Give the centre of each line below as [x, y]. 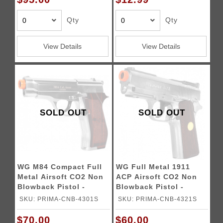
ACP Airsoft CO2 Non [156, 177]
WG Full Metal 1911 [153, 167]
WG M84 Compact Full [60, 167]
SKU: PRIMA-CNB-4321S [157, 199]
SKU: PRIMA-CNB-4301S [59, 199]
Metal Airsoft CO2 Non [61, 177]
